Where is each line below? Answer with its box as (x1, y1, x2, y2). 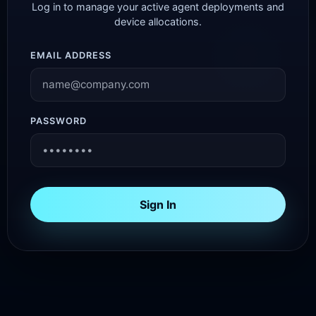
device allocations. (114, 16, 202, 28)
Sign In (140, 197, 176, 212)
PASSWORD (30, 116, 87, 126)
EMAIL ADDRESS (30, 50, 112, 61)
